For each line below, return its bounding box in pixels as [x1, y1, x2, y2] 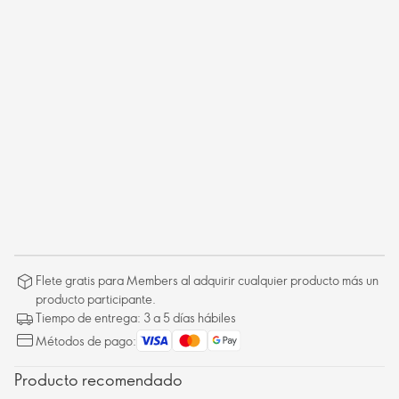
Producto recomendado [14, 369, 183, 390]
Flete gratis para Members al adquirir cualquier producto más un [36, 272, 379, 289]
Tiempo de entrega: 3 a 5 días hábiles [36, 309, 236, 326]
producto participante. [36, 290, 156, 307]
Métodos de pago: [36, 332, 136, 349]
